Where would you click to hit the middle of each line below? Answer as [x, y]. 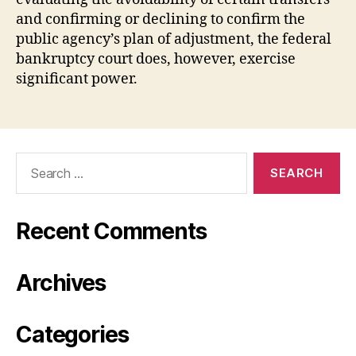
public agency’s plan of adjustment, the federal [174, 39]
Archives [61, 282]
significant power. [77, 79]
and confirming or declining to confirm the [161, 19]
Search [31, 160]
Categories [72, 334]
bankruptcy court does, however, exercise [156, 59]
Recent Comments [111, 231]
